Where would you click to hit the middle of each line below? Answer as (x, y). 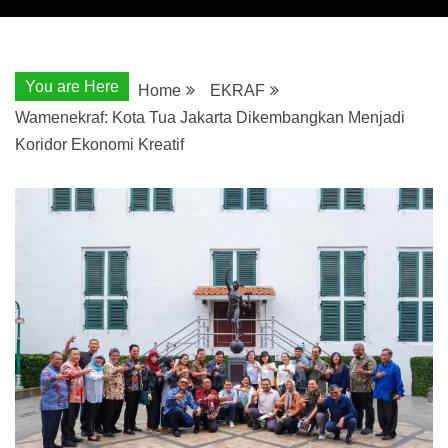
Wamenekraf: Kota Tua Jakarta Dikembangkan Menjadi (210, 117)
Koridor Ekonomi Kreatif (99, 144)
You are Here (72, 86)
